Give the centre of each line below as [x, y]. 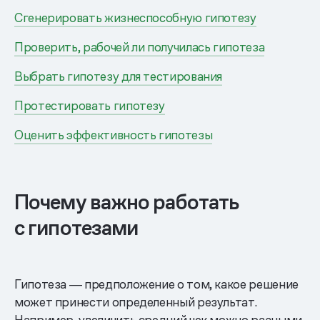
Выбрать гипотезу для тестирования [119, 76]
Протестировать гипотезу [90, 105]
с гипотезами [76, 228]
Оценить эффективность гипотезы [114, 135]
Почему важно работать [127, 202]
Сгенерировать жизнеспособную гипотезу [135, 17]
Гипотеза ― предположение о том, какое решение [156, 284]
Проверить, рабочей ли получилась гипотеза [140, 47]
